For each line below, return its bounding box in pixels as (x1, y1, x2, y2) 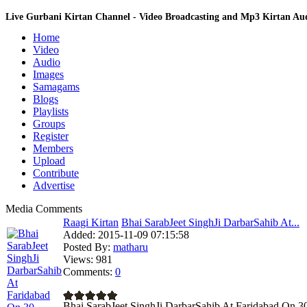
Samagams (33, 81, 79, 93)
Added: (63, 229, 95, 241)
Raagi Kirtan (63, 217, 119, 228)
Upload (33, 155, 65, 167)
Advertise (33, 180, 75, 191)
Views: (63, 254, 93, 265)
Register (33, 130, 69, 142)
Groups (33, 118, 65, 130)
